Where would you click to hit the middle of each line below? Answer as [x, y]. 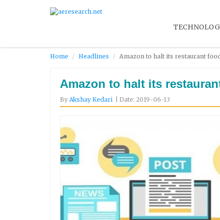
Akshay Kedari [91, 99]
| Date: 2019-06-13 [143, 99]
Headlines [94, 56]
